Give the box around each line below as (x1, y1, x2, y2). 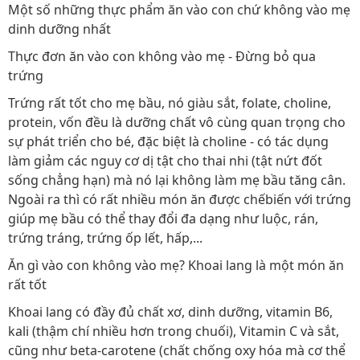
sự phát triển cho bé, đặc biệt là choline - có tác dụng (8, 133, 329, 151)
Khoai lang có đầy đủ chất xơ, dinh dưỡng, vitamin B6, (8, 303, 333, 321)
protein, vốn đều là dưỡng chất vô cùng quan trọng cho (8, 113, 346, 132)
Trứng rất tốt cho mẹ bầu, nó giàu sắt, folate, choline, (8, 94, 331, 112)
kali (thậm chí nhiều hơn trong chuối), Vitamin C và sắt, (8, 322, 339, 341)
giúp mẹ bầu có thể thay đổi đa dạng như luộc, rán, (8, 210, 318, 228)
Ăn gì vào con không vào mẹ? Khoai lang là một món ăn (8, 256, 344, 275)
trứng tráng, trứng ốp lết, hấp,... (8, 229, 202, 247)
